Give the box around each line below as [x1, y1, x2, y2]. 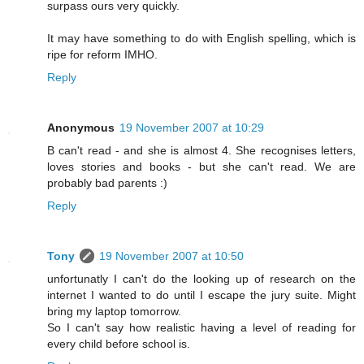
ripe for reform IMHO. [47, 48, 158, 62]
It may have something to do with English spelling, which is [47, 32, 356, 45]
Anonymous [47, 121, 115, 135]
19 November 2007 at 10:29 [119, 121, 264, 135]
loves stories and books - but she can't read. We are [47, 160, 356, 174]
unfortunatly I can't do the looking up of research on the [47, 272, 356, 286]
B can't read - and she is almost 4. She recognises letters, [47, 144, 356, 158]
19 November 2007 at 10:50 [99, 249, 244, 263]
